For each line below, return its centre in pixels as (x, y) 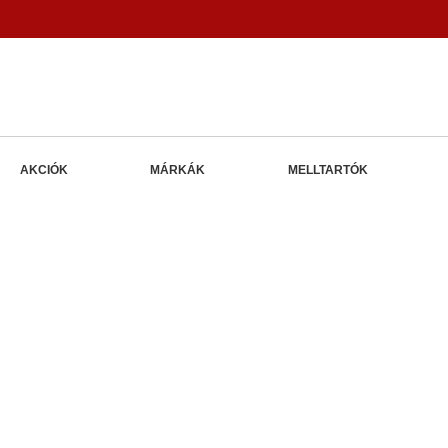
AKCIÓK (44, 169)
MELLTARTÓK (327, 169)
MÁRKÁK (178, 169)
